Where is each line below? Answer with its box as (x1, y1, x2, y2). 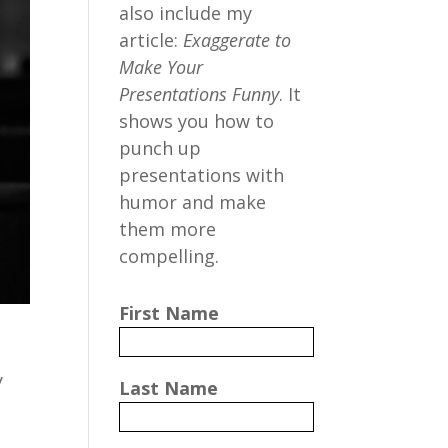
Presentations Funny (119, 82, 280, 106)
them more (119, 217, 217, 241)
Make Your (119, 55, 204, 79)
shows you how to (119, 109, 275, 133)
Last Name (119, 376, 219, 400)
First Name (119, 301, 220, 325)
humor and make (119, 190, 267, 214)
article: (119, 28, 184, 52)
